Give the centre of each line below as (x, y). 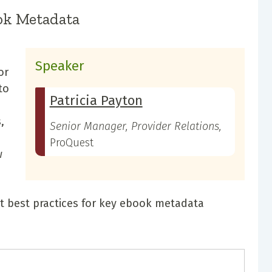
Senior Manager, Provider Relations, (135, 126)
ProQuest (71, 142)
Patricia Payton (96, 100)
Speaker (59, 66)
